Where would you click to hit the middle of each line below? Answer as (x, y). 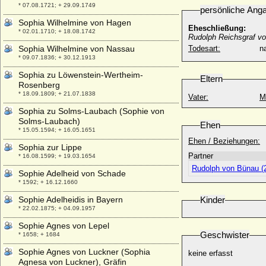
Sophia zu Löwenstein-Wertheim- (81, 75)
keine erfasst (210, 253)
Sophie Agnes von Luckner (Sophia (84, 252)
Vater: (198, 97)
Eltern (211, 79)
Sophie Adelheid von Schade (72, 173)
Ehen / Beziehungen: (224, 141)
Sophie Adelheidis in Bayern (71, 199)
